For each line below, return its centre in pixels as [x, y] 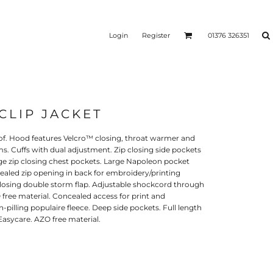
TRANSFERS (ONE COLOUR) [95, 133]
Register [156, 35]
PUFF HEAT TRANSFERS [211, 126]
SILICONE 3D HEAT [94, 126]
